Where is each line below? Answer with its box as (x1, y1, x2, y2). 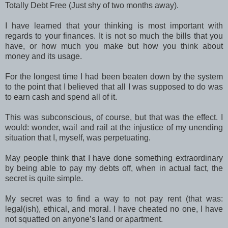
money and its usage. (5, 51, 84, 61)
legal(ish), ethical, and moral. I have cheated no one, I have (5, 204, 223, 213)
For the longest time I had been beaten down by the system (5, 72, 223, 81)
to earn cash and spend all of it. (5, 92, 119, 101)
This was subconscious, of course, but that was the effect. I (5, 112, 223, 122)
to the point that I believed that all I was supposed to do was (5, 82, 223, 91)
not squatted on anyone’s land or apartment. (5, 214, 163, 223)
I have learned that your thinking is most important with (5, 21, 223, 30)
